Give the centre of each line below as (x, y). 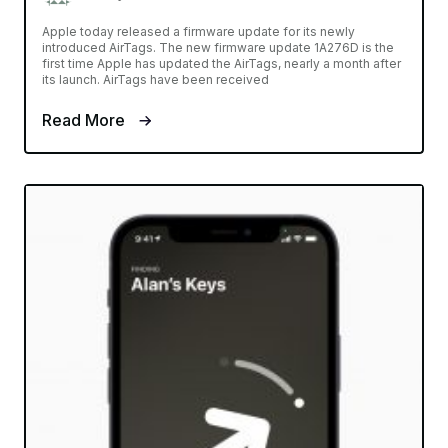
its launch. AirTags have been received (155, 79)
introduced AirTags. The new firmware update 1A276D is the (218, 47)
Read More (85, 119)
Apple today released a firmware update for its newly (198, 31)
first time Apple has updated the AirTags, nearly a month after (221, 63)
